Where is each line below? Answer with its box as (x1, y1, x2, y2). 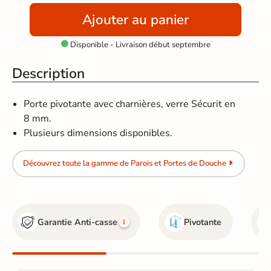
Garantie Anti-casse (38, 215, 118, 228)
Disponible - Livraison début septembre (68, 39, 211, 50)
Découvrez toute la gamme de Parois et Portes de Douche (22, 158, 226, 169)
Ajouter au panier (82, 10, 189, 29)
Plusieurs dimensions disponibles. (24, 126, 173, 140)
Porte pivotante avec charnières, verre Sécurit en (24, 97, 236, 111)
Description (12, 64, 85, 83)
